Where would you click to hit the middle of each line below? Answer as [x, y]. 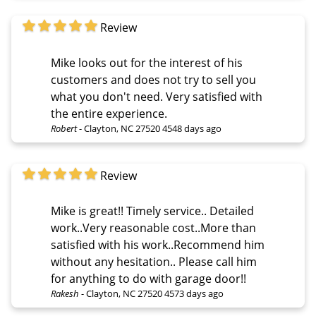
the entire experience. [109, 113]
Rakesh [65, 293]
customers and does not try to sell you [153, 79]
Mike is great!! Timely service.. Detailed [152, 211]
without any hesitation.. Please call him [154, 261]
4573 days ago [194, 293]
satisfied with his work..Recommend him [158, 244]
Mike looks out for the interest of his [147, 62]
